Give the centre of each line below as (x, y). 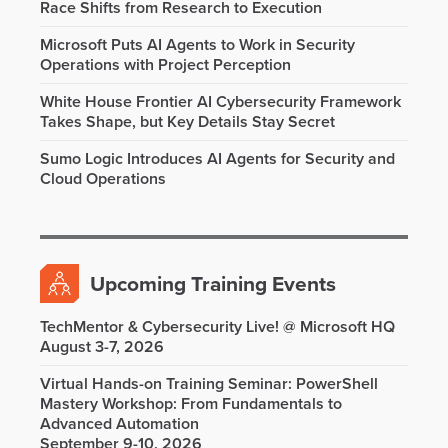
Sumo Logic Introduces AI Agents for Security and (217, 159)
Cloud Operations (103, 179)
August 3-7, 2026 (102, 347)
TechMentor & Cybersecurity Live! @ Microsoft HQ (217, 327)
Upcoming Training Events (213, 284)
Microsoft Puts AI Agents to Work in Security (197, 45)
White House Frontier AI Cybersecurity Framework (220, 102)
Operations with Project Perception (165, 65)
